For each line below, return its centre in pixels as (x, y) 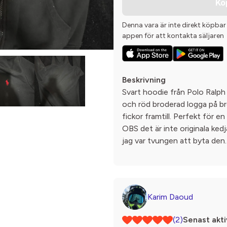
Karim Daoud (170, 197)
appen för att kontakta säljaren (173, 36)
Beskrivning (144, 80)
